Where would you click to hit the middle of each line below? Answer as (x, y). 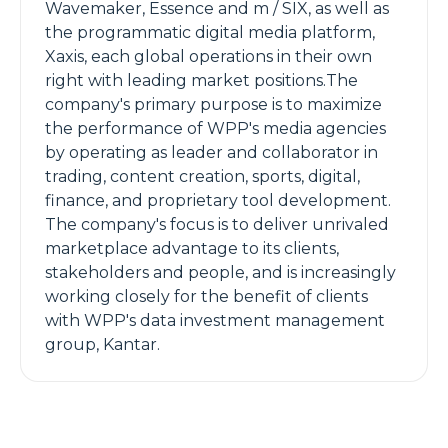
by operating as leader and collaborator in (211, 152)
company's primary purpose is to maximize (213, 104)
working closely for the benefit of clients (206, 296)
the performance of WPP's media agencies (215, 128)
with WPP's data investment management (215, 320)
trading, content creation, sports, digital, (202, 176)
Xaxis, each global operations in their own (208, 56)
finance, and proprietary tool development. (218, 200)
